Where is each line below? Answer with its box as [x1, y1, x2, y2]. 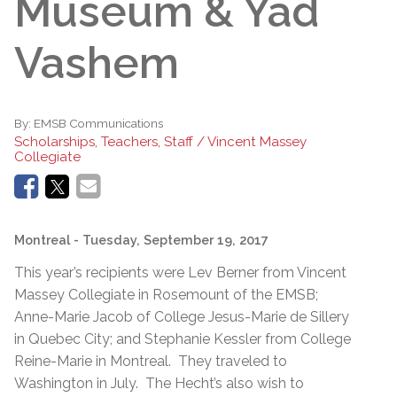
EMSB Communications [34, 116, 163, 130]
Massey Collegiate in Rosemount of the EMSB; [14, 285, 318, 303]
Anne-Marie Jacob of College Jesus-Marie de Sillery [14, 307, 349, 325]
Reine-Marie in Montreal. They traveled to [14, 352, 287, 370]
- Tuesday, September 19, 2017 [74, 231, 269, 247]
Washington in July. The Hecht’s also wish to [14, 374, 304, 392]
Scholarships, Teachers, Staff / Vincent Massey [14, 133, 307, 150]
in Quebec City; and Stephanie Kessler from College [14, 330, 351, 347]
